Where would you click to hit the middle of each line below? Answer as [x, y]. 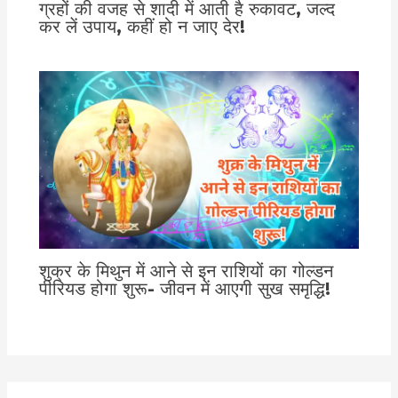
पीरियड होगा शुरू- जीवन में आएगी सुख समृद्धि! [185, 288]
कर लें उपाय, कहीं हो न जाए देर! [143, 26]
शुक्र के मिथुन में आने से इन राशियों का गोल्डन [187, 271]
